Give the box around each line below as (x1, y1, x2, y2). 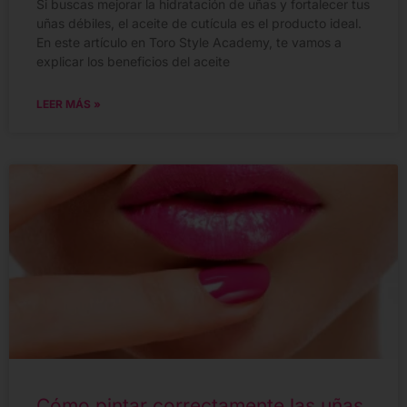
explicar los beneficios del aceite (36, 54, 230, 70)
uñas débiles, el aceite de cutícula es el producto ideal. (36, 15, 362, 32)
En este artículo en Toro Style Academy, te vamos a (36, 35, 342, 51)
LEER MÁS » (36, 97, 101, 112)
